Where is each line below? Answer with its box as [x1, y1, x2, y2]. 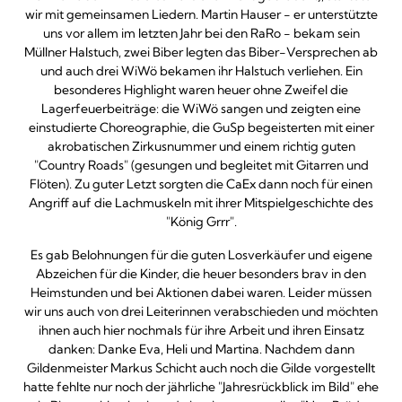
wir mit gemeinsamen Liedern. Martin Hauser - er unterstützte [24, 6, 378, 22]
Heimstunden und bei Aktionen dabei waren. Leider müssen [31, 284, 371, 301]
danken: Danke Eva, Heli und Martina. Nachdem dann [48, 341, 354, 357]
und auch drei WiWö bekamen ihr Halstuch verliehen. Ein [39, 63, 363, 79]
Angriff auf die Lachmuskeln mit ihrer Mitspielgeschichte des [29, 195, 373, 211]
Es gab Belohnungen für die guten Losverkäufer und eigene [30, 247, 372, 263]
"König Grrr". [165, 214, 237, 230]
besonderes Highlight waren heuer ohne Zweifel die [54, 82, 348, 98]
